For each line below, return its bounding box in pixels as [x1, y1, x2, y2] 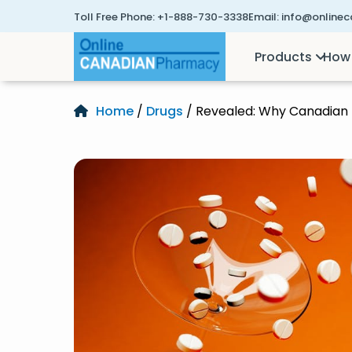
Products [255, 47, 313, 66]
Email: [248, 9, 279, 24]
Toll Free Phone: [74, 9, 155, 24]
